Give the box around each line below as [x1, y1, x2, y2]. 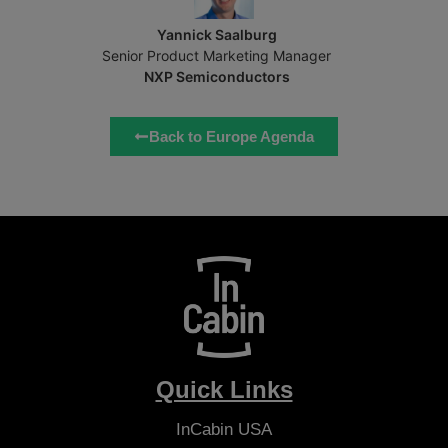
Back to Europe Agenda [149, 128, 314, 146]
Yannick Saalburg [156, 26, 277, 44]
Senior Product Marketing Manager [102, 47, 331, 65]
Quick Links [155, 375, 293, 403]
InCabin [176, 419, 233, 439]
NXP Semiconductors [143, 68, 290, 86]
